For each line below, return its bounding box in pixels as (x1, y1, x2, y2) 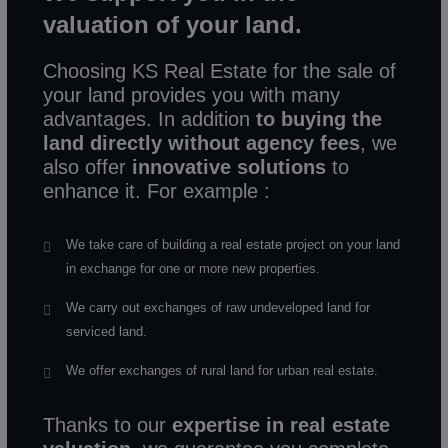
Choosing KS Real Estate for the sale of (43, 59, 397, 82)
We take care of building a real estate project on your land (65, 236, 400, 252)
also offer (43, 155, 133, 178)
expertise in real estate (172, 413, 391, 436)
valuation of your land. (43, 10, 303, 38)
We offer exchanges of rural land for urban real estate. (65, 362, 378, 378)
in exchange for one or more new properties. (65, 260, 320, 276)
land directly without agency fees (43, 131, 361, 154)
